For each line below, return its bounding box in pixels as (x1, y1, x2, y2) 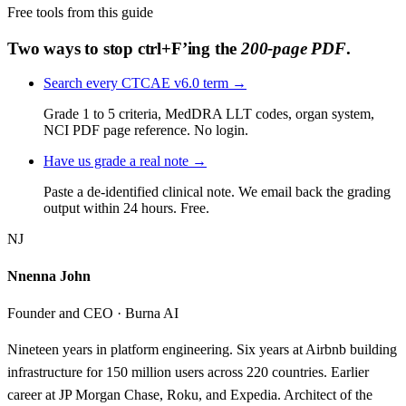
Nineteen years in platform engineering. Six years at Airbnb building (7, 341, 397, 357)
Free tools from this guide (7, 4, 153, 20)
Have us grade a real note (43, 153, 192, 169)
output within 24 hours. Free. (43, 200, 209, 217)
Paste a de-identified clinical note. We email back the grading (43, 184, 391, 200)
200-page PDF (241, 38, 346, 58)
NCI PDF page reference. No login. (43, 122, 248, 139)
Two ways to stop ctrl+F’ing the (7, 38, 237, 58)
